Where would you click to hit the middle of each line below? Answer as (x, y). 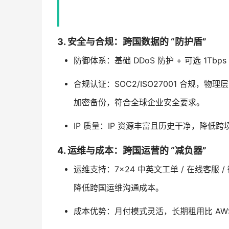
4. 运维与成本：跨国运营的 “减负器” (132, 150)
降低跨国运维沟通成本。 (118, 188)
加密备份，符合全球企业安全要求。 (139, 102)
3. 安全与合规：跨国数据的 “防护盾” (132, 41)
